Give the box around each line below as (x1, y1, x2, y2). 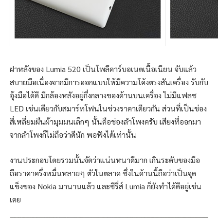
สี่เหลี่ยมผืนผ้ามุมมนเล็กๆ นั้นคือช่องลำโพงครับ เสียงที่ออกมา (10, 116, 201, 127)
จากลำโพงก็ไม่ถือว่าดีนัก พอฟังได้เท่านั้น (10, 129, 136, 140)
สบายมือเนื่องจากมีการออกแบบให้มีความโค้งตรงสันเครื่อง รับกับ (10, 77, 208, 88)
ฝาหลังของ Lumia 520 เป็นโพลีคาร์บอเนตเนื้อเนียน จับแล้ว (10, 64, 197, 74)
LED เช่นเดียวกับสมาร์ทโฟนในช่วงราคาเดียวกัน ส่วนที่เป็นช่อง (10, 103, 207, 114)
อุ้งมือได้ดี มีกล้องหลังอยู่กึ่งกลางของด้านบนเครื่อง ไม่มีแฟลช (10, 90, 197, 101)
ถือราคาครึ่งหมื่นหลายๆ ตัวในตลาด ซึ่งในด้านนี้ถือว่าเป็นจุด (10, 167, 196, 178)
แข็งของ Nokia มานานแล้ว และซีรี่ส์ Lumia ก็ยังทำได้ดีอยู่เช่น (10, 181, 201, 191)
